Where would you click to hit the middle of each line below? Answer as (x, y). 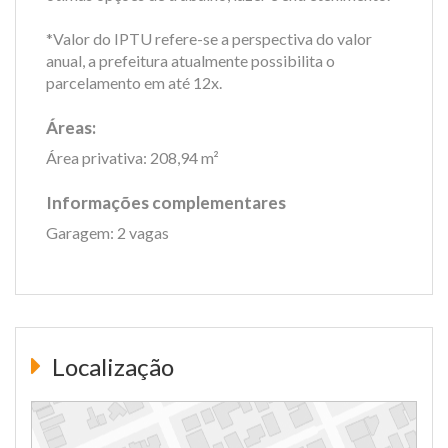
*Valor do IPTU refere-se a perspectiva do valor (209, 38)
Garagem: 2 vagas (107, 232)
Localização (110, 366)
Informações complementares (166, 202)
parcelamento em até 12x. (134, 82)
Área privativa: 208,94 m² (132, 157)
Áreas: (71, 127)
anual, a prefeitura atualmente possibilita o (190, 60)
